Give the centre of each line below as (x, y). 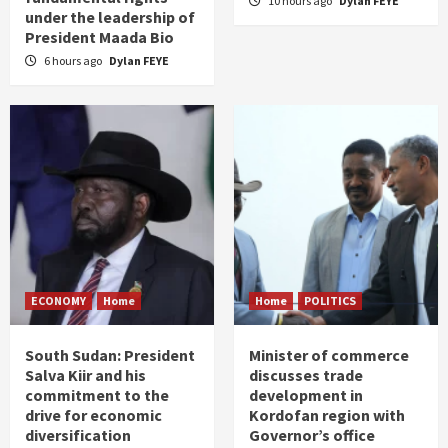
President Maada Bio (99, 37)
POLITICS (330, 300)
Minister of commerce (329, 355)
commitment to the (97, 395)
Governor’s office (312, 435)
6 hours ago (74, 60)
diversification (78, 435)
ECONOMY (58, 300)
